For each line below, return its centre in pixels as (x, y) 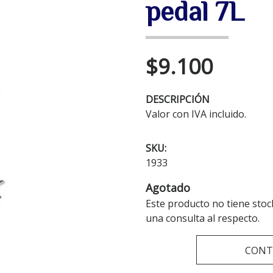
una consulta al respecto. (203, 218)
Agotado (168, 188)
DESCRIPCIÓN (178, 100)
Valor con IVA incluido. (196, 114)
